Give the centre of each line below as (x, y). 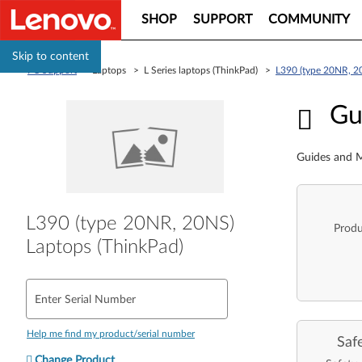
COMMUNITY (309, 19)
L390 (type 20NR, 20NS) (130, 223)
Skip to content (51, 57)
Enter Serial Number (85, 299)
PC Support (52, 70)
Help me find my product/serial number (111, 333)
